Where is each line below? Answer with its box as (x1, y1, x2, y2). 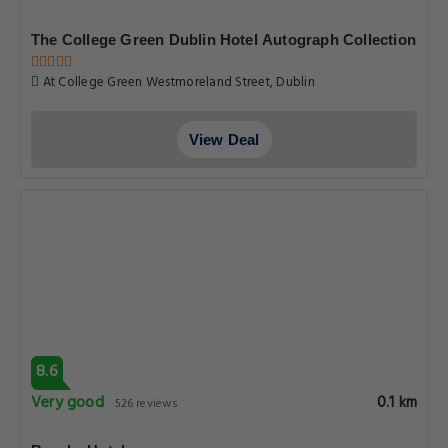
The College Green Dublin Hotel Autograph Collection (31, 31, 416, 48)
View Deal (188, 131, 260, 148)
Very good (31, 390, 104, 416)
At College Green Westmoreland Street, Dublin (39, 72, 315, 93)
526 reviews (114, 394, 179, 414)
